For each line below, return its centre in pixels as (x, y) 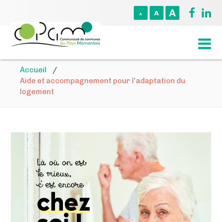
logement (37, 92)
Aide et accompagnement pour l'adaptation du (103, 81)
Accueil (33, 70)
